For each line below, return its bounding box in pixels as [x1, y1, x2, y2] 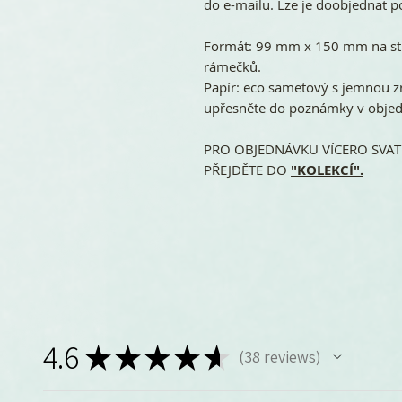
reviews [259, 346, 316, 368]
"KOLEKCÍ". [291, 161, 363, 180]
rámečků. [204, 57, 261, 76]
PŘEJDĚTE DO [204, 161, 291, 179]
